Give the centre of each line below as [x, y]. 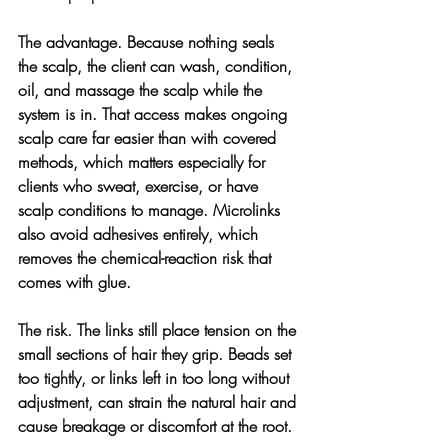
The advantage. [72, 41]
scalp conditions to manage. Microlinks [151, 209]
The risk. [47, 329]
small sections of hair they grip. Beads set [157, 353]
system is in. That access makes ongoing [155, 113]
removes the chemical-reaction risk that [147, 257]
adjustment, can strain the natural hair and [159, 401]
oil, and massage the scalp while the [142, 89]
